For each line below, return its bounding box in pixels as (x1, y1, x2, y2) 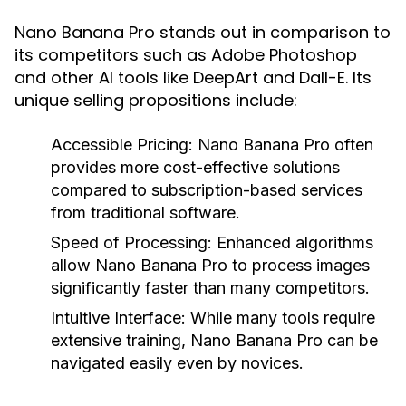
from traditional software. (51, 203, 240, 222)
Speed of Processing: (51, 233, 212, 252)
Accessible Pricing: (51, 135, 193, 154)
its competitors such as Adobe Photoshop (14, 43, 357, 66)
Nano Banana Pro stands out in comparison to (14, 21, 391, 43)
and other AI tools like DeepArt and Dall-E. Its (14, 66, 372, 89)
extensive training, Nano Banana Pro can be (51, 331, 378, 350)
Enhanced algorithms (212, 233, 373, 252)
